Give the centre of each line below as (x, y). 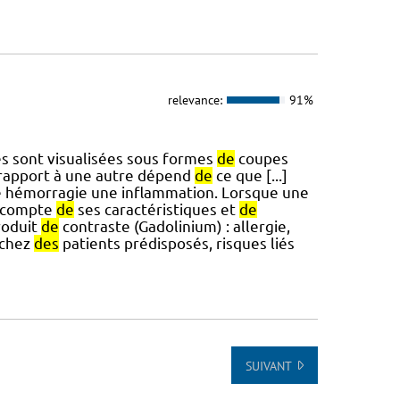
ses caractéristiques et (156, 209)
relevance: (195, 100)
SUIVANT (268, 366)
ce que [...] (250, 175)
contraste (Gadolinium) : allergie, (174, 226)
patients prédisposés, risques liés (176, 243)
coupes (261, 158)
